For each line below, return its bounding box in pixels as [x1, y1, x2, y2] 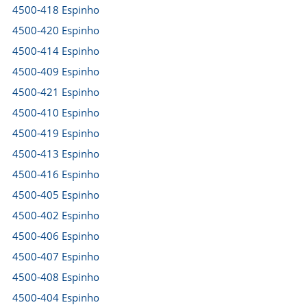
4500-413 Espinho [12, 147, 99, 160]
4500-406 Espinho [12, 229, 99, 243]
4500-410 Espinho [12, 106, 99, 119]
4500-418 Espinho [12, 3, 99, 16]
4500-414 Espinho [12, 44, 99, 58]
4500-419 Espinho [12, 126, 99, 140]
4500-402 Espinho [12, 208, 99, 222]
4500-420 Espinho [12, 23, 99, 37]
